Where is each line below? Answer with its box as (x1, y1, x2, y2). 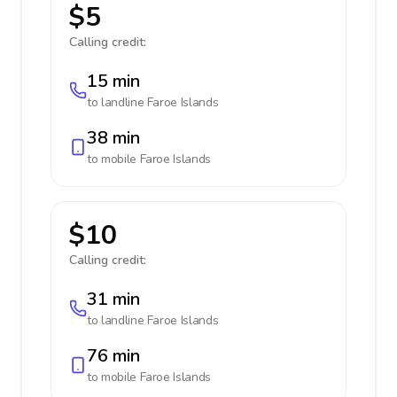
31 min (87, 287, 140, 311)
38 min (87, 126, 140, 150)
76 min (87, 344, 140, 368)
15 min (87, 69, 140, 93)
